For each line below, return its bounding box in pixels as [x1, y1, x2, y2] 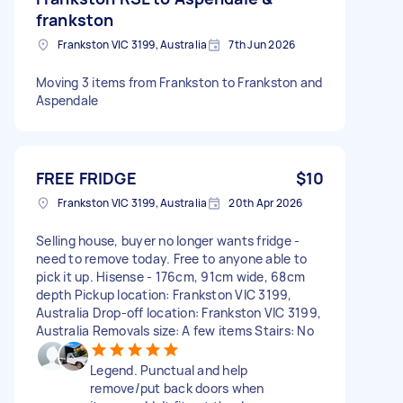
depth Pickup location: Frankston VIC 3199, [36, 285, 292, 303]
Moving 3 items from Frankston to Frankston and [36, 73, 323, 91]
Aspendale [36, 91, 99, 109]
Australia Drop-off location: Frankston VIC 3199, [36, 303, 321, 321]
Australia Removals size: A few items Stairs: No [36, 321, 314, 339]
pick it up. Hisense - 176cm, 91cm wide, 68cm [36, 267, 305, 285]
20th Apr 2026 [228, 194, 303, 210]
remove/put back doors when [90, 379, 264, 397]
